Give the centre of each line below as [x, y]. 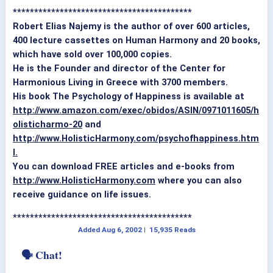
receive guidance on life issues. [82, 195]
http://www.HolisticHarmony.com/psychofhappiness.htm [136, 139]
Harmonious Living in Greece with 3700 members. [120, 83]
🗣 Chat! [42, 254]
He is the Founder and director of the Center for [119, 69]
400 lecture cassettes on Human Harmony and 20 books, [136, 41]
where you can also [199, 181]
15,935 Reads [172, 229]
